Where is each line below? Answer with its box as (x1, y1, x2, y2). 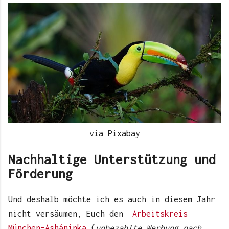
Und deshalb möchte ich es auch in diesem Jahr (8, 195, 215, 204)
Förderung (8, 166, 73, 181)
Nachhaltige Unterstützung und (8, 152, 216, 167)
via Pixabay (89, 129, 140, 139)
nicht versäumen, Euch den (8, 209, 132, 219)
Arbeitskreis (132, 209, 188, 219)
